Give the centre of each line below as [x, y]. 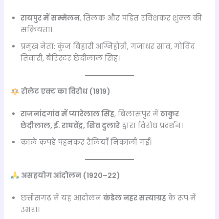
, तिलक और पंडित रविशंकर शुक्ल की [141, 18]
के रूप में [181, 198]
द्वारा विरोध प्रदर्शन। [152, 126]
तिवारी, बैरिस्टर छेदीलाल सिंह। [70, 58]
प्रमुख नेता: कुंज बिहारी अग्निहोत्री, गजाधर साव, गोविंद [108, 47]
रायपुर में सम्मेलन [50, 18]
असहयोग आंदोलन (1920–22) [71, 175]
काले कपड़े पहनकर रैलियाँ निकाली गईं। [86, 142]
